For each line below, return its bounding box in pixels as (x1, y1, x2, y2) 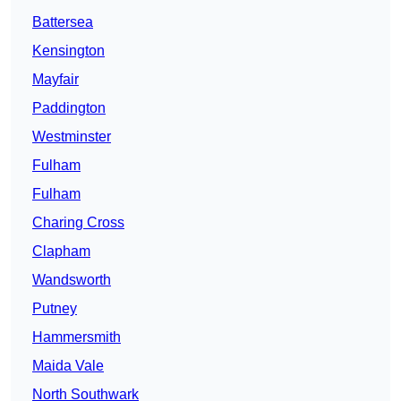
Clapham (32, 243, 90, 260)
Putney (32, 301, 77, 317)
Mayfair (32, 72, 79, 88)
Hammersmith (32, 329, 121, 346)
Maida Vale (32, 358, 104, 374)
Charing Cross (32, 215, 124, 231)
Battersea (32, 14, 93, 30)
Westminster (32, 129, 111, 145)
